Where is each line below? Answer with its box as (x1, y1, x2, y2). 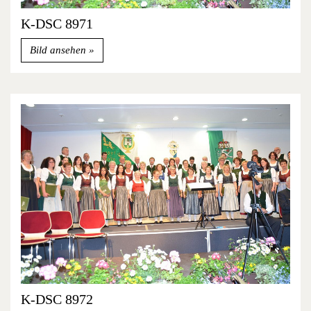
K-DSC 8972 (21, 291, 93, 307)
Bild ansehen (30, 44, 89, 56)
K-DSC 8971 (21, 15, 93, 31)
